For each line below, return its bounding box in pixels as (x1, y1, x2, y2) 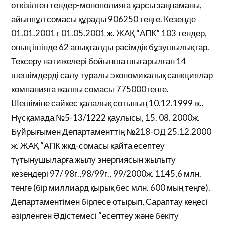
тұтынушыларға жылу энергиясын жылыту (11, 154, 176, 165)
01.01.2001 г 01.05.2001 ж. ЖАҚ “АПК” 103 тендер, (11, 28, 207, 38)
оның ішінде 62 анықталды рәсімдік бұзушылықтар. (11, 42, 210, 52)
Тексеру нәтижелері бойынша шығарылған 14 (11, 56, 187, 66)
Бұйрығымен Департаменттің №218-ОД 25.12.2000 (11, 126, 212, 137)
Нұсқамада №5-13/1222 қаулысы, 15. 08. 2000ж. (11, 112, 200, 123)
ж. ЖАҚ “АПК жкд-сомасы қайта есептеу (11, 140, 165, 151)
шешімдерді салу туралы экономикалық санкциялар (11, 70, 213, 80)
